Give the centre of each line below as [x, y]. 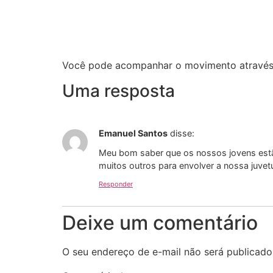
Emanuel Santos [133, 133]
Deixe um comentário [160, 222]
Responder [116, 184]
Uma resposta [119, 91]
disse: [182, 133]
